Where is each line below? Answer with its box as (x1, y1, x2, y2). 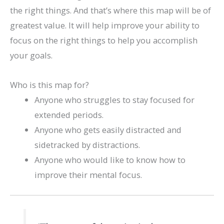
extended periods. (34, 109, 104, 121)
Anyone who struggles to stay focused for (34, 94, 195, 106)
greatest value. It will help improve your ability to (10, 19, 199, 31)
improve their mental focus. (34, 169, 142, 181)
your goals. (10, 49, 52, 61)
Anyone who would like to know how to (34, 154, 186, 166)
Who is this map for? (10, 79, 89, 91)
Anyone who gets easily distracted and (34, 124, 182, 136)
